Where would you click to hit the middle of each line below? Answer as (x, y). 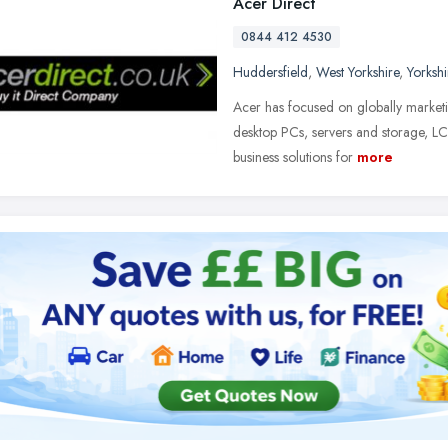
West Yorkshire (357, 72)
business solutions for (293, 157)
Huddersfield (270, 72)
